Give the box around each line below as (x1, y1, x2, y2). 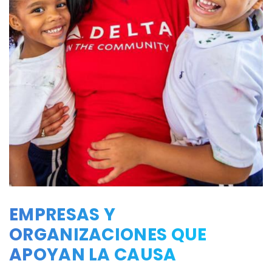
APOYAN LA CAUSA (9, 242, 177, 267)
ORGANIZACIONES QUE (9, 222, 207, 246)
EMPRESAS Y (9, 202, 116, 226)
